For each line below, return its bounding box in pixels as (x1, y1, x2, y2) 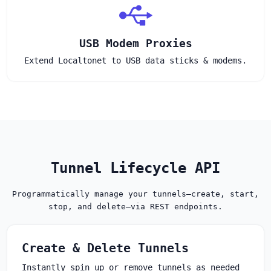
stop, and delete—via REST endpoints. (48, 201, 223, 211)
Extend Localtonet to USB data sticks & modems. (24, 55, 247, 65)
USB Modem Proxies (79, 36, 192, 50)
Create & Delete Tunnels (22, 240, 189, 255)
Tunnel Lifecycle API (51, 159, 220, 177)
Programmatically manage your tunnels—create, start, (12, 189, 259, 198)
